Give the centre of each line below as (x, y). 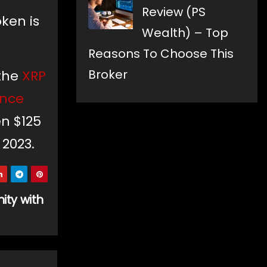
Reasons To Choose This (161, 54)
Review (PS (174, 12)
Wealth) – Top (185, 33)
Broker (108, 75)
